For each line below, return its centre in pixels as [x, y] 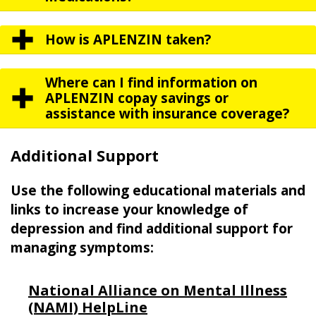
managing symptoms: [82, 248]
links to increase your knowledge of [129, 210]
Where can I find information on [151, 83]
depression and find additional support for [152, 229]
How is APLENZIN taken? [128, 40]
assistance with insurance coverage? [167, 114]
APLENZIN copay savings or [137, 98]
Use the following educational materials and [158, 191]
